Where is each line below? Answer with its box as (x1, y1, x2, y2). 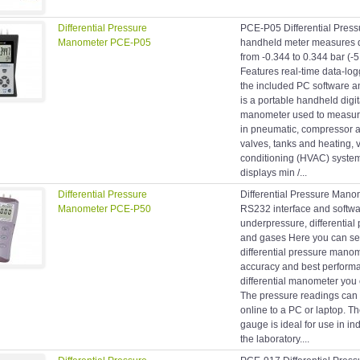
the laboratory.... (240, 333, 309, 346)
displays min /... (240, 167, 307, 179)
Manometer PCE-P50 (58, 203, 151, 215)
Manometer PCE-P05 (58, 37, 151, 49)
